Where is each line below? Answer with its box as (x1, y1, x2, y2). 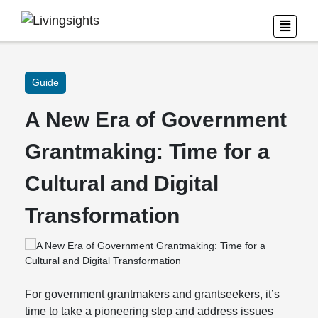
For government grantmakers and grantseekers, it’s (25, 288, 280, 300)
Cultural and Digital (25, 172, 219, 195)
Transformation (25, 204, 180, 227)
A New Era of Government (25, 108, 287, 131)
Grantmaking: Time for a (25, 140, 270, 163)
